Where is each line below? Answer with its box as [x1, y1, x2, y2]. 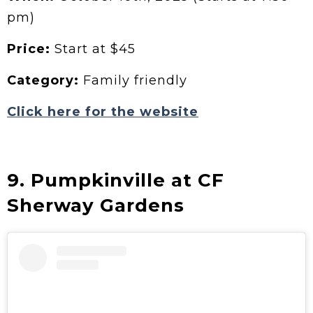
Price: [7, 41, 50, 57]
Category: [7, 73, 79, 89]
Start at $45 [50, 41, 136, 57]
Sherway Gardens [7, 194, 184, 217]
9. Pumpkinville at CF [7, 169, 224, 192]
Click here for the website [7, 104, 198, 120]
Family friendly [79, 73, 187, 89]
